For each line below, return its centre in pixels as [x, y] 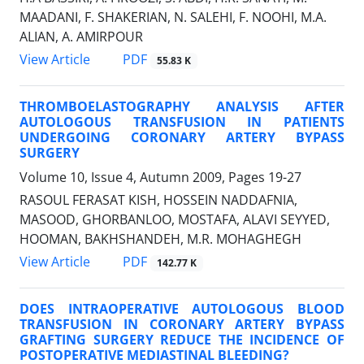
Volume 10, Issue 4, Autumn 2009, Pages [144, 178]
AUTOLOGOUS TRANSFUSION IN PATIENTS [182, 122]
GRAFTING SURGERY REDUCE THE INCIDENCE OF [182, 340]
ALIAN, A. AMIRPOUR [81, 37]
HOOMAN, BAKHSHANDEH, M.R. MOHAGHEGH [160, 239]
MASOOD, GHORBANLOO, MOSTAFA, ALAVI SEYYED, [175, 220]
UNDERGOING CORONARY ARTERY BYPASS [182, 138]
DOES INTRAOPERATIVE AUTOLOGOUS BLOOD [182, 309]
